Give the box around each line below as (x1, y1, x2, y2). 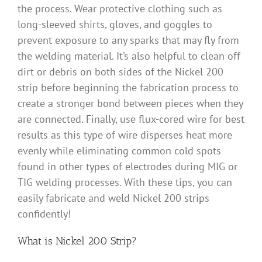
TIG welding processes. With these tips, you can (18, 175, 232, 189)
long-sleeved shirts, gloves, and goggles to (18, 18, 212, 32)
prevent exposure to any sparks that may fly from (18, 33, 239, 47)
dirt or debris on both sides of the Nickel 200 (18, 65, 223, 79)
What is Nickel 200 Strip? (18, 235, 137, 248)
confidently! (18, 207, 71, 221)
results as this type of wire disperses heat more (18, 128, 232, 142)
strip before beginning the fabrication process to (18, 81, 239, 95)
